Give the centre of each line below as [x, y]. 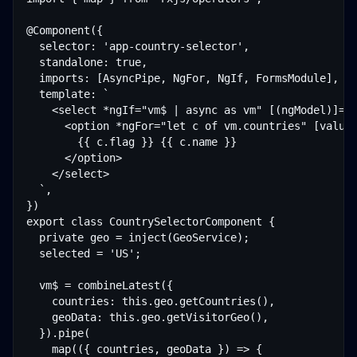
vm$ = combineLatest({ [100, 285]
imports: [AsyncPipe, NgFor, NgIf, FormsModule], [182, 78]
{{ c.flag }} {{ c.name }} [131, 142]
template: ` [68, 94]
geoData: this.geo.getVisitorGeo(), [147, 317]
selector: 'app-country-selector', [138, 46]
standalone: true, [87, 62]
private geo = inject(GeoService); [138, 237]
